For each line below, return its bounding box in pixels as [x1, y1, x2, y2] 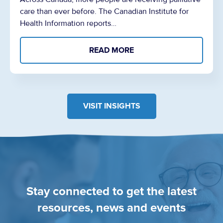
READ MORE [89, 45, 134, 56]
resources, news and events [37, 200, 186, 215]
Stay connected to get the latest [26, 184, 197, 199]
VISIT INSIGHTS [83, 101, 140, 111]
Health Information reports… [20, 18, 116, 29]
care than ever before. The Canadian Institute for [20, 6, 189, 17]
